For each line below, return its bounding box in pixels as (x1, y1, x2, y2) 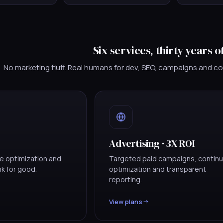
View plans (109, 197, 142, 206)
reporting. (109, 174, 142, 184)
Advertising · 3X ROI (109, 136, 195, 150)
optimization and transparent (109, 164, 206, 174)
